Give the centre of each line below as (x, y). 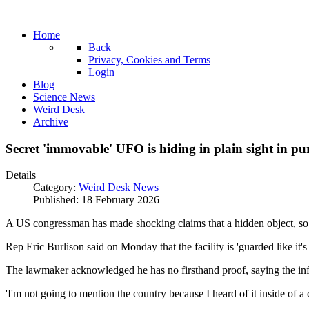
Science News (64, 97)
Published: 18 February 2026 (96, 200)
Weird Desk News (119, 188)
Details (21, 175)
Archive (51, 122)
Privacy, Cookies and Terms (149, 60)
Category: (56, 188)
